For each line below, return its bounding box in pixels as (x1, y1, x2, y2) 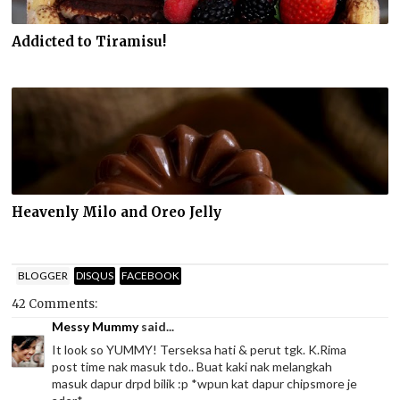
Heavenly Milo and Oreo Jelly (12, 203, 222, 221)
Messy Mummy (52, 319, 139, 335)
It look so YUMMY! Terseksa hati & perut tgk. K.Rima (52, 342, 347, 358)
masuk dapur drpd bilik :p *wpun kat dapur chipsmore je (52, 376, 358, 392)
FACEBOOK (121, 268, 180, 282)
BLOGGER (18, 268, 69, 282)
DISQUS (76, 268, 114, 282)
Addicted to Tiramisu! (12, 32, 167, 50)
